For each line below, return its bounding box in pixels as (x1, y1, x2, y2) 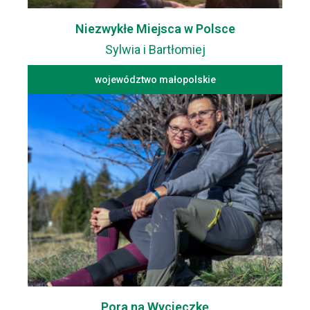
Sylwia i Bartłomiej (104, 42, 206, 57)
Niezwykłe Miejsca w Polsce (75, 21, 235, 37)
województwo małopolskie (94, 74, 216, 86)
